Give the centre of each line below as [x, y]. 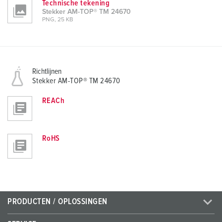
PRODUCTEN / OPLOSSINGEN [57, 202]
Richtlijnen [47, 72]
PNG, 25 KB [58, 20]
